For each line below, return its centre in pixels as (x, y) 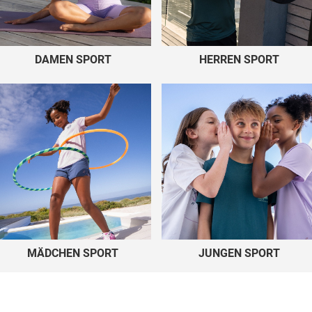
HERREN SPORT (239, 60)
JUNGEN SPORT (239, 253)
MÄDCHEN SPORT (73, 253)
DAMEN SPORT (73, 60)
